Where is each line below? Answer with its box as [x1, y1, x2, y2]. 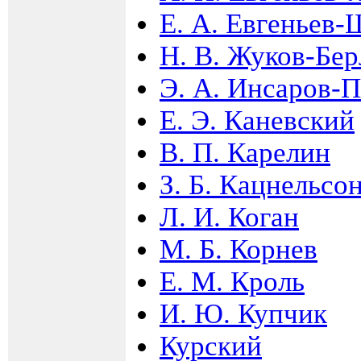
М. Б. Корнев [160, 233, 317, 265]
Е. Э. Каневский [160, 104, 355, 136]
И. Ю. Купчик [160, 297, 327, 330]
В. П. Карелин [160, 136, 330, 168]
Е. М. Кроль [160, 265, 305, 297]
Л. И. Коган [160, 201, 299, 233]
